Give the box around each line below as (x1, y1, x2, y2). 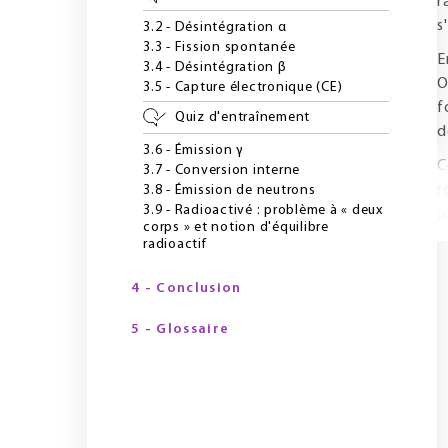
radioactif (143, 237, 207, 252)
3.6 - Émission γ (143, 143, 244, 158)
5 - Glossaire (131, 322, 230, 337)
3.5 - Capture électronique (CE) (143, 80, 343, 95)
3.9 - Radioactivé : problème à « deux (143, 203, 383, 218)
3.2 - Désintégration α (143, 20, 287, 35)
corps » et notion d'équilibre (143, 220, 329, 235)
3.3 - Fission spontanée (143, 40, 296, 55)
